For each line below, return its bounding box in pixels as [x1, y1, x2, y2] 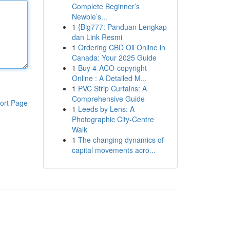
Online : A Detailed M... [71, 73, 147, 83]
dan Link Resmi [71, 32, 122, 42]
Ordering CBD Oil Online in [78, 42, 165, 52]
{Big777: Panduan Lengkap [78, 22, 167, 32]
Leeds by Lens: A [78, 104, 135, 114]
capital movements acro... [71, 145, 156, 155]
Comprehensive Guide [71, 93, 145, 104]
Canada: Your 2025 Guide [71, 52, 157, 63]
